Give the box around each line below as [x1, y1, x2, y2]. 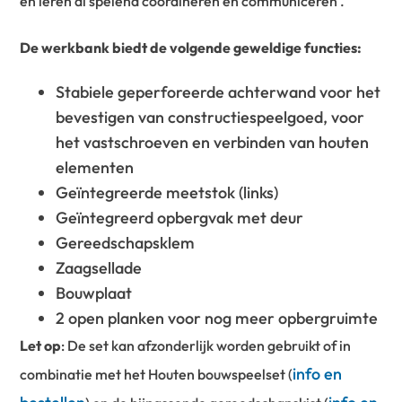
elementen [56, 157, 135, 179]
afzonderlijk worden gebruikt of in [137, 336, 352, 355]
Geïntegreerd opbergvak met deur [56, 207, 304, 229]
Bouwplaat [56, 283, 133, 304]
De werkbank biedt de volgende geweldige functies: [20, 39, 363, 57]
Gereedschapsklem [56, 232, 196, 254]
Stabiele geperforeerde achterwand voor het [56, 82, 381, 103]
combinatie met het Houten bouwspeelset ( [20, 365, 293, 384]
